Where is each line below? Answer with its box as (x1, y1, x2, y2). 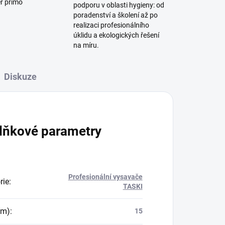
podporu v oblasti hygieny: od (73, 1, 164, 10)
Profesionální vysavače (68, 173, 143, 181)
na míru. (73, 41, 99, 50)
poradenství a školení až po (73, 11, 158, 20)
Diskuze (4, 71, 37, 82)
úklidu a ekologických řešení (73, 31, 159, 40)
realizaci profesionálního (73, 21, 149, 30)
